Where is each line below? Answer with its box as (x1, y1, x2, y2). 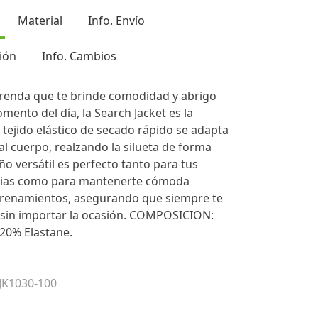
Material (18, 13, 62, 28)
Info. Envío (88, 13, 145, 28)
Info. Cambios (42, 48, 116, 64)
